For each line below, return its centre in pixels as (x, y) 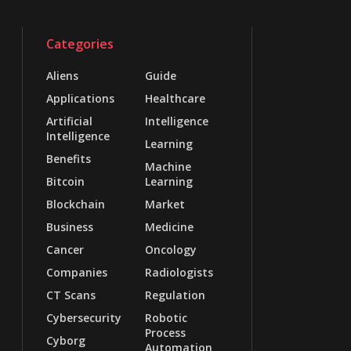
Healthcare (175, 98)
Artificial (69, 121)
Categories (80, 43)
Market (165, 204)
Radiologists (179, 272)
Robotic (166, 317)
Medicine (169, 226)
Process (165, 332)
